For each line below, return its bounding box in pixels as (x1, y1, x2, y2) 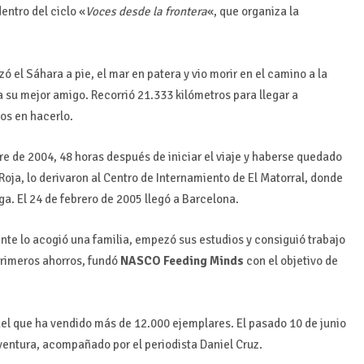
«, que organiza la (207, 4, 300, 19)
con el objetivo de (244, 253, 339, 269)
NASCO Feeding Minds (120, 253, 245, 269)
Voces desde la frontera (85, 4, 208, 19)
